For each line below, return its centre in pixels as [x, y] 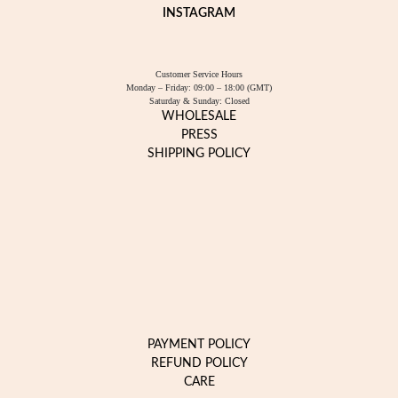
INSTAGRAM [199, 13]
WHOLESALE [199, 116]
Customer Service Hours [199, 74]
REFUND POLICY [199, 363]
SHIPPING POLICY [199, 154]
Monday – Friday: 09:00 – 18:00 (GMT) [199, 88]
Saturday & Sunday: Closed [199, 101]
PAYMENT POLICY [199, 345]
